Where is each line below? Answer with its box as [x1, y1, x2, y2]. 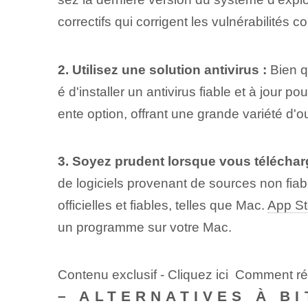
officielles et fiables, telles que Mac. [57, 197, 267, 212]
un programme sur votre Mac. [57, 219, 232, 234]
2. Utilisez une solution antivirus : [57, 62, 267, 77]
